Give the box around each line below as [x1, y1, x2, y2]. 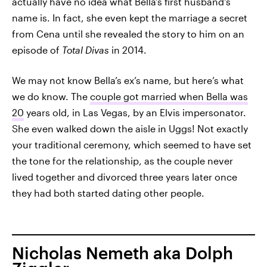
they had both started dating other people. [12, 187, 204, 198]
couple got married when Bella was [90, 90, 248, 102]
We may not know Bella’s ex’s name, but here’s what [12, 74, 244, 86]
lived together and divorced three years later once [12, 170, 237, 182]
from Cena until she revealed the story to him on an [12, 27, 244, 39]
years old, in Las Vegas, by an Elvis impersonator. [24, 106, 246, 118]
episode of [12, 44, 62, 55]
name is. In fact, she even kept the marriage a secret [12, 11, 247, 23]
